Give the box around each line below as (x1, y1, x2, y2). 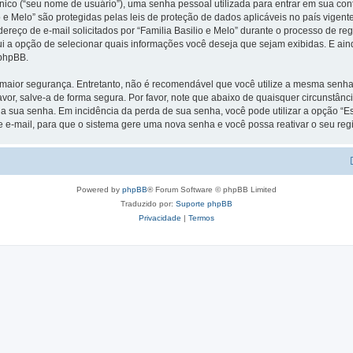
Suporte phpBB (176, 199, 232, 208)
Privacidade (139, 213, 181, 222)
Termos (188, 213, 214, 222)
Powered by (76, 184, 122, 194)
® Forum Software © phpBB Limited (147, 184, 277, 194)
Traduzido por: (121, 199, 176, 208)
